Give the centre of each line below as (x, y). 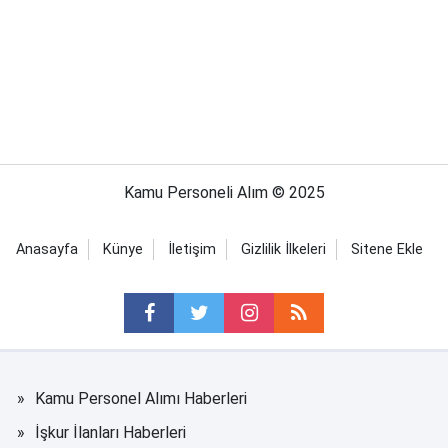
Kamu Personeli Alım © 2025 (224, 193)
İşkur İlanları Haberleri (110, 433)
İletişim (191, 250)
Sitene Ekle (386, 250)
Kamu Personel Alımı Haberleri (141, 399)
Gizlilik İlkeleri (283, 250)
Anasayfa (46, 250)
